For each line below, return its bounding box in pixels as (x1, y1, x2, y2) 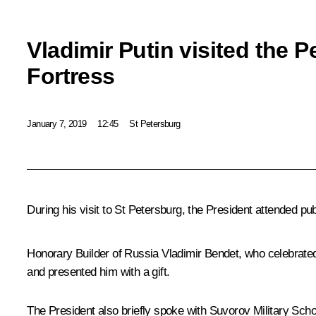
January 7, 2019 (27, 118, 87, 129)
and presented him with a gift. (27, 265, 170, 279)
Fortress (27, 63, 115, 89)
